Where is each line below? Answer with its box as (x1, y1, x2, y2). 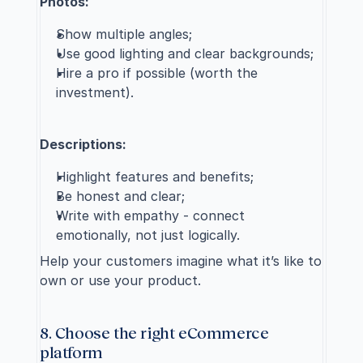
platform (40, 342, 103, 361)
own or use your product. (40, 272, 201, 288)
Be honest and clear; (56, 188, 185, 204)
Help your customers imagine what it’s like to (40, 253, 322, 269)
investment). (56, 84, 134, 100)
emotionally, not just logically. (56, 227, 240, 243)
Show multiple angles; (56, 26, 192, 42)
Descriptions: (40, 136, 126, 152)
